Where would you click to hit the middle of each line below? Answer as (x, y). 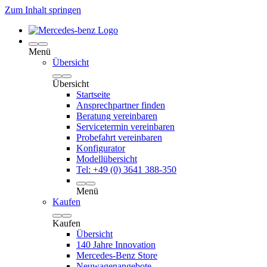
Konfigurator (101, 148)
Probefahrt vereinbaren (119, 137)
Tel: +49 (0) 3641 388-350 (126, 170)
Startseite (93, 94)
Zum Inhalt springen (43, 10)
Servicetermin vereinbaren (125, 127)
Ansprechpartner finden (121, 105)
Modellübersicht (107, 159)
